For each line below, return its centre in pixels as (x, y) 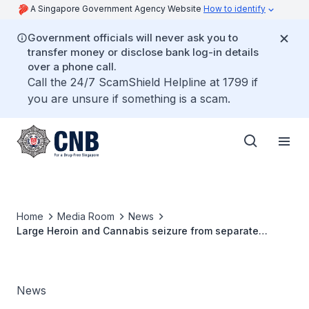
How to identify (235, 9)
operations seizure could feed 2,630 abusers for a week (153, 245)
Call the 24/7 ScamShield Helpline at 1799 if (143, 82)
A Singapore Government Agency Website (117, 9)
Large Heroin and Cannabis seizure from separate (138, 231)
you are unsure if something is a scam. (129, 99)
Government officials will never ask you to (133, 38)
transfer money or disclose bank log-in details (143, 52)
